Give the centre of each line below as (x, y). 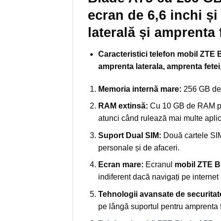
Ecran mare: (121, 165)
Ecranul (159, 165)
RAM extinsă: (123, 106)
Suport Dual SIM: (129, 135)
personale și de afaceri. (139, 147)
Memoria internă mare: (140, 89)
